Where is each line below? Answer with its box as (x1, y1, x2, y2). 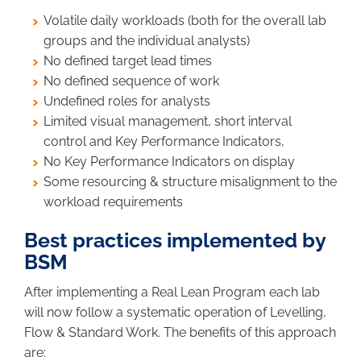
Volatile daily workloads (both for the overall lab (44, 13, 326, 28)
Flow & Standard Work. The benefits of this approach (24, 325, 336, 340)
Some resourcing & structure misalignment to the (44, 174, 337, 189)
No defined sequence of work (44, 73, 219, 89)
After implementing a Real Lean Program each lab (24, 284, 320, 300)
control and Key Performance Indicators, (44, 134, 284, 149)
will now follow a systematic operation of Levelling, (24, 305, 326, 320)
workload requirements (44, 194, 183, 210)
